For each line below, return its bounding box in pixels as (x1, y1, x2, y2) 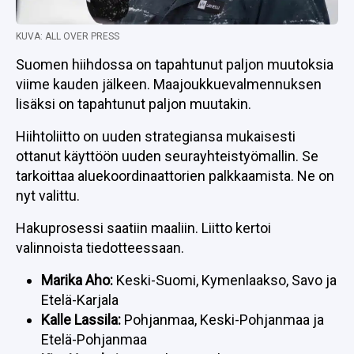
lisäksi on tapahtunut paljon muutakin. (16, 96, 251, 112)
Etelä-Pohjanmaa (41, 331, 147, 348)
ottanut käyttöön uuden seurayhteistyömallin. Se (16, 148, 318, 164)
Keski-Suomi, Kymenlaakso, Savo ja (113, 272, 337, 288)
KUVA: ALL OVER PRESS (16, 31, 119, 42)
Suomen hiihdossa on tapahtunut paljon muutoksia (16, 56, 333, 73)
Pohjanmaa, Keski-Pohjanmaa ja (121, 311, 324, 328)
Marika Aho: (41, 272, 113, 288)
